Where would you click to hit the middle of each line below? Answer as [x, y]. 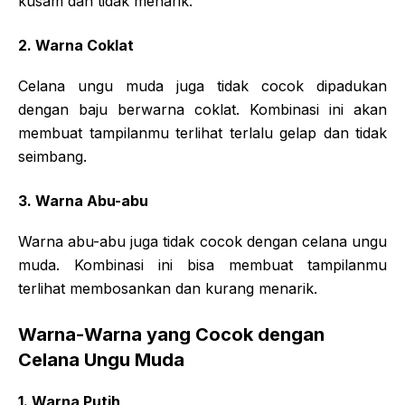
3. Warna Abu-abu [83, 200]
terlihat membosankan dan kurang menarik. [168, 288]
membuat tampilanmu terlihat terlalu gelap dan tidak [202, 132]
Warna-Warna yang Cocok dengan [171, 334]
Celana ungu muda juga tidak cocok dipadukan [202, 85]
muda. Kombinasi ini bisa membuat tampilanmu [202, 264]
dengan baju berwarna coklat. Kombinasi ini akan [202, 109]
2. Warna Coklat [76, 45]
